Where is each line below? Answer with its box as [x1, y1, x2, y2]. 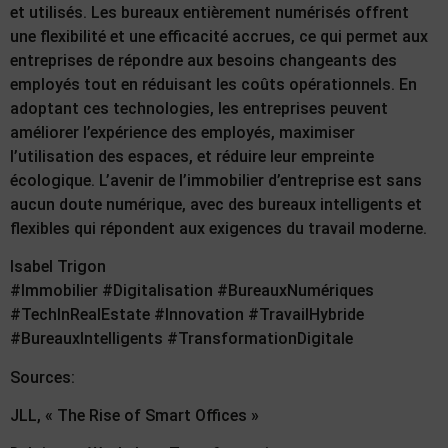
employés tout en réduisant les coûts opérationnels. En [10, 74, 417, 94]
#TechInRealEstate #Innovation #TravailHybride [10, 305, 364, 325]
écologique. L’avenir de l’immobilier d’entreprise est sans [10, 170, 422, 190]
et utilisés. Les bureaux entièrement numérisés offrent [10, 2, 409, 22]
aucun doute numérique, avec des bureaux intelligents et [10, 194, 422, 214]
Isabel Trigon [10, 257, 106, 277]
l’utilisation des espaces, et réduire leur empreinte [10, 146, 374, 166]
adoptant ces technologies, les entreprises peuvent [10, 98, 388, 118]
